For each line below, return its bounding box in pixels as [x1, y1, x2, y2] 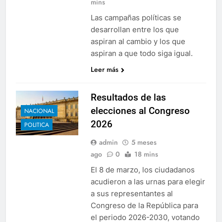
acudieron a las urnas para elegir [90, 176, 205, 186]
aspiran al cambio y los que [90, 36, 185, 46]
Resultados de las [90, 91, 166, 103]
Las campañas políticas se [90, 12, 181, 22]
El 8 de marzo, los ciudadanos [90, 165, 195, 174]
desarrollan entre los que [90, 24, 179, 34]
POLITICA [24, 120, 49, 129]
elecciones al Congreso [90, 105, 190, 116]
